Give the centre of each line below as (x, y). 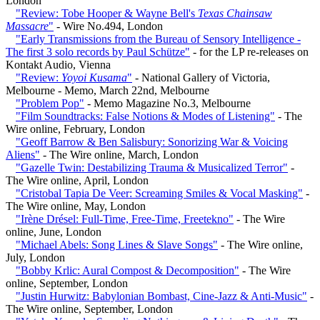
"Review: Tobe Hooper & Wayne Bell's (107, 13)
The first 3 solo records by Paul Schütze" (98, 51)
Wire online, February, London (75, 129)
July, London (35, 257)
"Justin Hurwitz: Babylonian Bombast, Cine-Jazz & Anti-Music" (161, 296)
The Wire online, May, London (76, 206)
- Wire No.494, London (108, 26)
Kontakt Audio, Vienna (58, 64)
